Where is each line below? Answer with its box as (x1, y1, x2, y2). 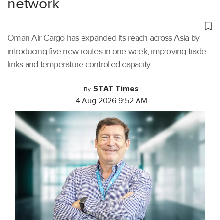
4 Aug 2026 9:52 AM (75, 95, 147, 106)
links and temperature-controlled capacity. (7, 58, 152, 70)
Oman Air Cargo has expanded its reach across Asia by (7, 32, 199, 43)
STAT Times (93, 83, 138, 94)
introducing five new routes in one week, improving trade (7, 45, 206, 56)
